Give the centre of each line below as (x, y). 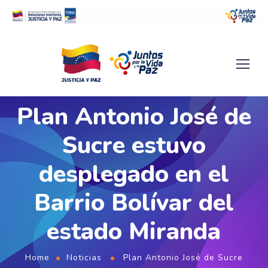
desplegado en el (134, 174)
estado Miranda (134, 231)
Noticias (84, 257)
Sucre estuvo (134, 145)
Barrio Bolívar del (134, 202)
